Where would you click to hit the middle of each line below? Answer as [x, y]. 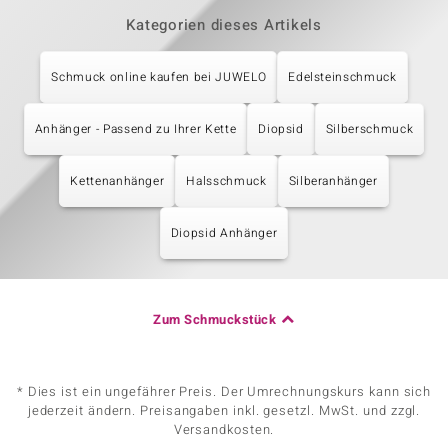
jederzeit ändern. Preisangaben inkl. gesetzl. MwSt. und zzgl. [224, 410]
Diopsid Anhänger [224, 233]
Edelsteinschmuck [342, 77]
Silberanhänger [333, 181]
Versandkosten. [224, 429]
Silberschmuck [369, 129]
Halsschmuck [226, 181]
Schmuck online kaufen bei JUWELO [159, 77]
